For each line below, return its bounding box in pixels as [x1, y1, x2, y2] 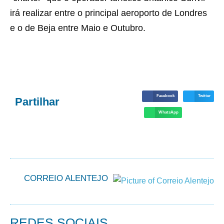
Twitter [197, 93, 210, 98]
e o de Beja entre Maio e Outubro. [10, 23, 145, 33]
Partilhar [15, 95, 59, 108]
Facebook [156, 93, 174, 98]
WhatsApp [158, 109, 178, 114]
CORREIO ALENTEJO [24, 173, 108, 183]
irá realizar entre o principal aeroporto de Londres [10, 8, 207, 18]
